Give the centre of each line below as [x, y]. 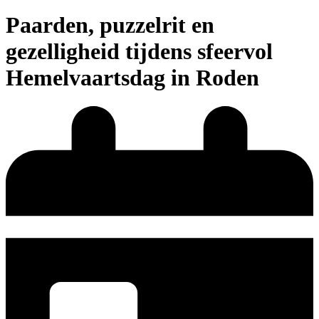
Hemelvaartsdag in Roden [132, 77]
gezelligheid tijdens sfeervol [139, 51]
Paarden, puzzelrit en [110, 25]
